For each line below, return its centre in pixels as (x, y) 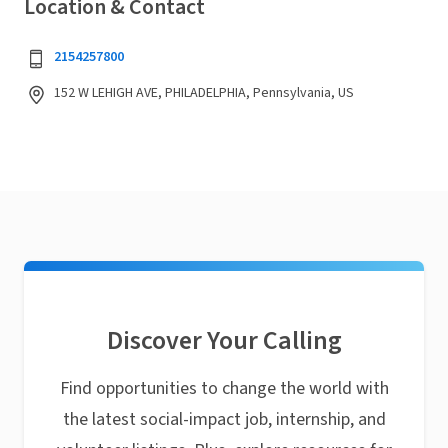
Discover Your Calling (224, 340)
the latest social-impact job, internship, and (224, 419)
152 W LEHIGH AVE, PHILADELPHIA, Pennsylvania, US (204, 93)
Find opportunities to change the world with (224, 388)
